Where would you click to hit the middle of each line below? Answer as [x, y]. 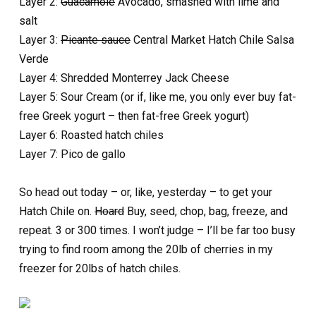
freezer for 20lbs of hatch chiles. [100, 268]
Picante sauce [96, 40]
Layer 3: [40, 40]
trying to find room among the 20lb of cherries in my [146, 249]
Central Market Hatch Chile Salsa [212, 40]
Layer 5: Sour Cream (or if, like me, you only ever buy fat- [158, 97]
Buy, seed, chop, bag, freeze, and [206, 211]
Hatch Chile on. [57, 211]
